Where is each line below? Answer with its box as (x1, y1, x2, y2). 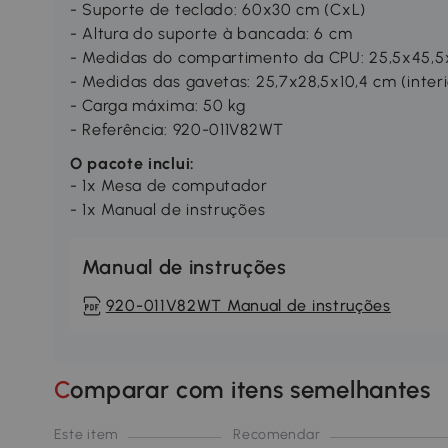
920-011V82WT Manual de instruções (105, 296, 391, 316)
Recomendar (233, 426, 321, 444)
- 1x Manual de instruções (69, 200, 266, 220)
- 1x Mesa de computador (69, 176, 268, 196)
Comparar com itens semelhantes (70, 375, 431, 405)
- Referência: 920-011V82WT (69, 120, 284, 140)
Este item (53, 426, 119, 444)
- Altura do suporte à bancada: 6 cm (69, 24, 353, 44)
